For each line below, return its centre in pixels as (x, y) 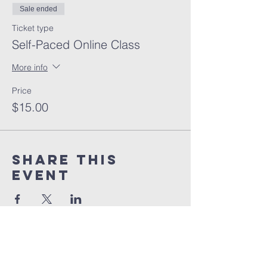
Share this (65, 160)
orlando (55, 242)
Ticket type (33, 28)
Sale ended (38, 9)
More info (30, 67)
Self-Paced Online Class (76, 44)
